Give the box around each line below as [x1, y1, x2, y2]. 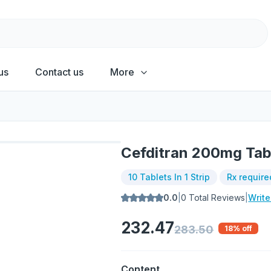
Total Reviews [186, 192, 246, 203]
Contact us [35, 66, 83, 78]
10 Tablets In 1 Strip [128, 172, 211, 182]
